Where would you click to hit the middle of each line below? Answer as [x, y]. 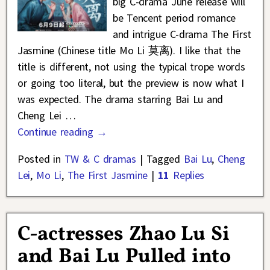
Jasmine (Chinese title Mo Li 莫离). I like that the [129, 51]
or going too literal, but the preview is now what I [131, 83]
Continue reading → [63, 132]
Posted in [39, 159]
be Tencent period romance [174, 18]
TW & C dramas [100, 159]
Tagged [163, 159]
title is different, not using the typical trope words [131, 67]
